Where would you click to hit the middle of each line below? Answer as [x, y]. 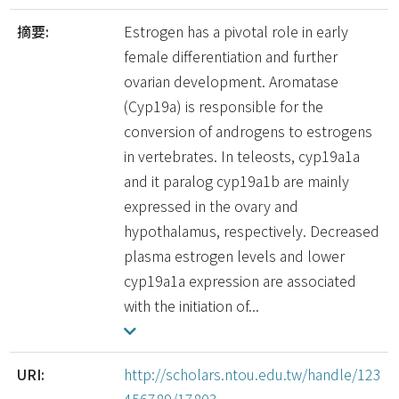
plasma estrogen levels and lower [235, 256]
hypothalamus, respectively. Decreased [252, 231]
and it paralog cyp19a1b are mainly [237, 181]
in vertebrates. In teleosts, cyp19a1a [242, 156]
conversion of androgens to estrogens [248, 131]
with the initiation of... [192, 305]
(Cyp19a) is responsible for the [224, 106]
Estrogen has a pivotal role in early [236, 31]
